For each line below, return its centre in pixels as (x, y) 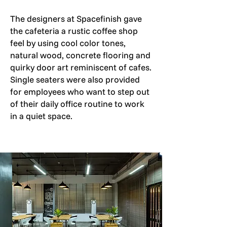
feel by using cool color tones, (68, 43)
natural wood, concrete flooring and (80, 55)
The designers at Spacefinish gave (76, 18)
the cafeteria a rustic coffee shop (74, 31)
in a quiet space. (41, 116)
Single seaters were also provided (75, 79)
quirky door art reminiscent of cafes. (81, 67)
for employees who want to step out (80, 91)
